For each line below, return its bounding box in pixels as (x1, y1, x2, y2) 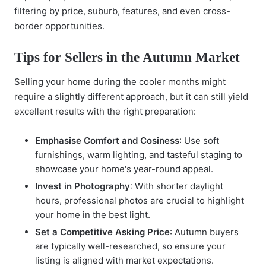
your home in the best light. (35, 208, 150, 220)
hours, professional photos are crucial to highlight (35, 194, 244, 206)
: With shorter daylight (130, 180, 223, 192)
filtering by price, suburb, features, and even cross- (14, 5, 230, 17)
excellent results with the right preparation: (14, 105, 196, 117)
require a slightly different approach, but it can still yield (14, 90, 248, 102)
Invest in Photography (35, 180, 130, 192)
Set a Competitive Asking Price (35, 226, 170, 237)
